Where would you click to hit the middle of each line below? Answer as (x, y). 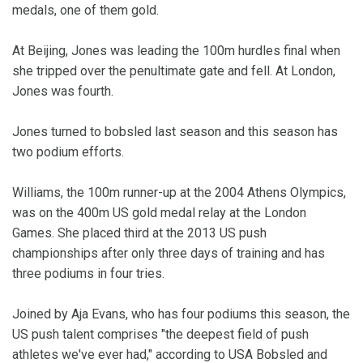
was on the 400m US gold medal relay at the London (159, 213)
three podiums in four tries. (88, 274)
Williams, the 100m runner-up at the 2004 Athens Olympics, (179, 193)
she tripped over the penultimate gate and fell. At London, (174, 71)
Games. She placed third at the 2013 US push (139, 233)
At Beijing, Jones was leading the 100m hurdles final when (176, 51)
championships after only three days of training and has (169, 254)
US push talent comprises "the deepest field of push (160, 335)
